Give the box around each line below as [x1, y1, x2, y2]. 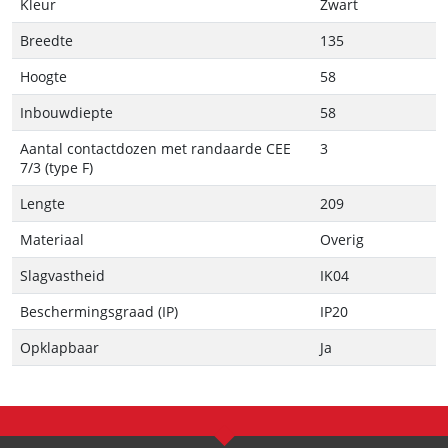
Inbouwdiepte [20, 103, 113, 123]
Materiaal [20, 230, 84, 250]
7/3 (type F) [20, 158, 93, 178]
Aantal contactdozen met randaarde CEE [20, 139, 291, 159]
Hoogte [20, 67, 67, 87]
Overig [320, 230, 364, 250]
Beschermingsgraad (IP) [20, 302, 178, 322]
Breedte [20, 31, 73, 51]
